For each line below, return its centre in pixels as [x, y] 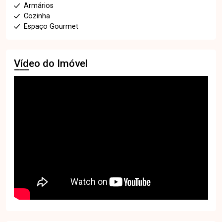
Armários [39, 6]
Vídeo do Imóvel [51, 63]
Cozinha [37, 16]
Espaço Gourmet [51, 27]
